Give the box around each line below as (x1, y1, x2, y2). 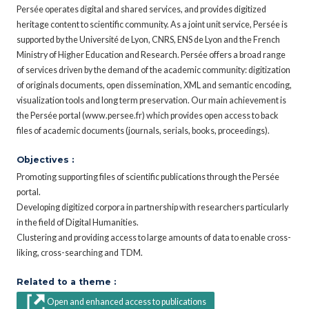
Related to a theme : (17, 276, 116, 287)
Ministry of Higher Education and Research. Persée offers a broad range (17, 49, 286, 60)
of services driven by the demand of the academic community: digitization (17, 64, 290, 75)
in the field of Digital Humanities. (17, 217, 139, 228)
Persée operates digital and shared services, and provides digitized (17, 3, 266, 14)
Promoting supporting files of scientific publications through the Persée (17, 171, 279, 182)
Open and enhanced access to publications (46, 297, 206, 308)
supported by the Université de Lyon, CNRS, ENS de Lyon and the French (17, 34, 280, 45)
